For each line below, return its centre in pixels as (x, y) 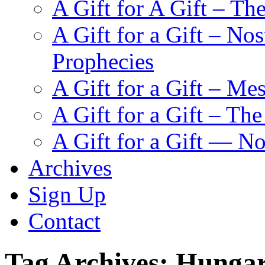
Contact (64, 221)
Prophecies (103, 61)
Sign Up (67, 194)
